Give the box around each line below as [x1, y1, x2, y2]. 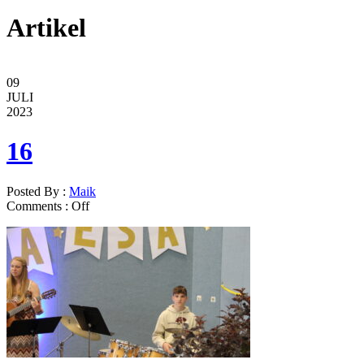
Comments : [6, 198, 71, 213]
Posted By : [6, 184, 69, 198]
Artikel [6, 13, 86, 43]
